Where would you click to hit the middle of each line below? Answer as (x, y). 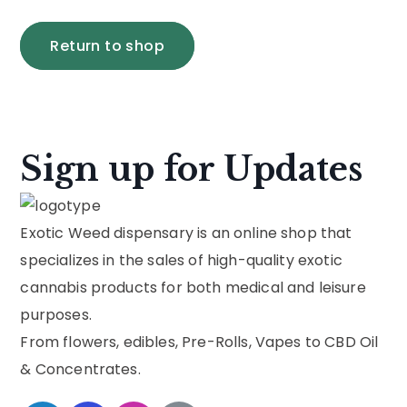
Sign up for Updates (192, 169)
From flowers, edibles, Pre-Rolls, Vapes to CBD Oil (199, 342)
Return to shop (108, 46)
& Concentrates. (80, 369)
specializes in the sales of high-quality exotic (181, 260)
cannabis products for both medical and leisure (193, 287)
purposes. (56, 314)
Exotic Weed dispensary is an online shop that (186, 233)
